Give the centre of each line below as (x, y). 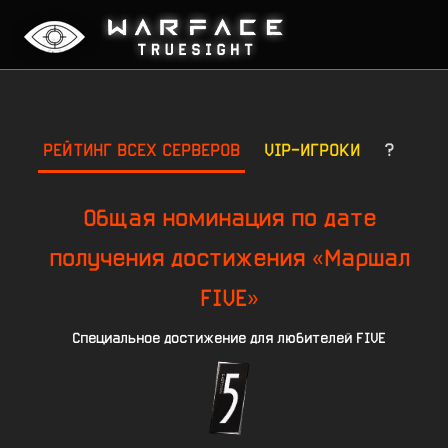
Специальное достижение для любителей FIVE (229, 337)
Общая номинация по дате (229, 218)
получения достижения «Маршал (229, 258)
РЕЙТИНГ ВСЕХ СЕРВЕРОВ (141, 149)
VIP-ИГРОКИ (312, 149)
